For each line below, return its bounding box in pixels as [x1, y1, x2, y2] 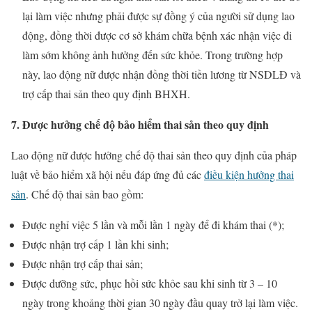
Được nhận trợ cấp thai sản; [22, 256, 143, 271]
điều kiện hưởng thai [204, 166, 294, 182]
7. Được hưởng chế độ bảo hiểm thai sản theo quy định [11, 116, 269, 132]
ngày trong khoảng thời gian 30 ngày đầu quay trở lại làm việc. [22, 295, 298, 310]
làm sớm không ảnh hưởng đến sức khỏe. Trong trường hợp [22, 47, 283, 62]
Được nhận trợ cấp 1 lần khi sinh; [22, 236, 169, 251]
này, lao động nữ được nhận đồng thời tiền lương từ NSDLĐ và [22, 66, 301, 81]
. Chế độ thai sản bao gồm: [26, 186, 143, 201]
